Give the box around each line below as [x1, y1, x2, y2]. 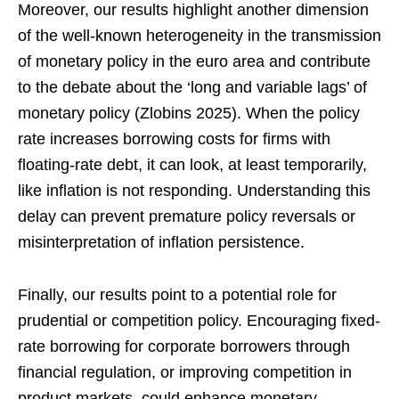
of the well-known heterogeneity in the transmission [18, 27, 381, 45]
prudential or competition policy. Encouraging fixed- [18, 312, 380, 330]
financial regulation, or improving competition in [18, 363, 352, 382]
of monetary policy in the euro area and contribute [18, 53, 370, 71]
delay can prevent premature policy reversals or [18, 208, 355, 226]
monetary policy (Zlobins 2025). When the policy [18, 104, 360, 123]
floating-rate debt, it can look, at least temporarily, [18, 156, 367, 175]
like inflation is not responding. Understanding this [18, 182, 370, 200]
